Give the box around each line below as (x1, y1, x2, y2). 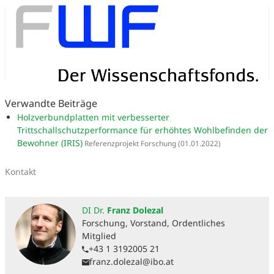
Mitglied (82, 229, 116, 242)
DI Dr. (82, 204, 105, 216)
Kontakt (5, 165, 36, 177)
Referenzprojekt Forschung (83, 138, 176, 148)
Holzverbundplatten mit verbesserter (17, 111, 169, 123)
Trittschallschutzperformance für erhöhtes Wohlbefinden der (17, 124, 268, 136)
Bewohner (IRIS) (17, 136, 83, 149)
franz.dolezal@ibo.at (89, 255, 174, 267)
